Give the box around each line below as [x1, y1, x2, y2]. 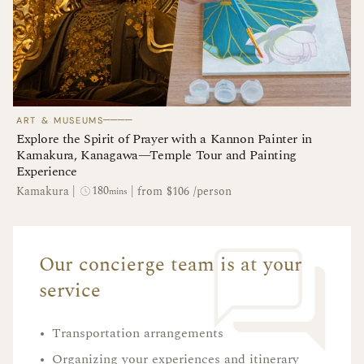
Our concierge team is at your [39, 250, 302, 280]
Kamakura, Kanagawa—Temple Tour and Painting [16, 145, 297, 166]
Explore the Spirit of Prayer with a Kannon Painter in [16, 129, 312, 149]
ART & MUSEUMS [16, 115, 104, 127]
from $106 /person [137, 182, 232, 200]
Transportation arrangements [52, 323, 223, 344]
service [39, 276, 101, 306]
